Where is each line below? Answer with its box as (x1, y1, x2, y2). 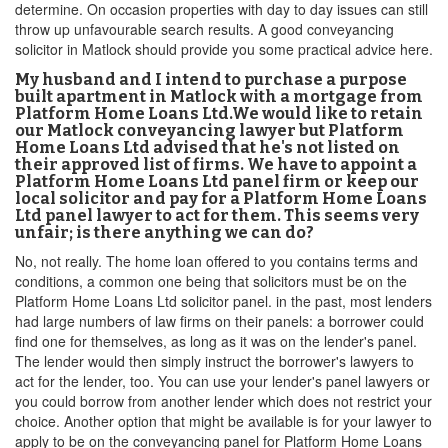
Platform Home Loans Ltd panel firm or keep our (15, 172, 419, 191)
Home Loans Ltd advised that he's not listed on (15, 138, 400, 157)
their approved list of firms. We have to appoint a (15, 155, 417, 174)
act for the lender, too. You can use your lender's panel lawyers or (15, 371, 430, 391)
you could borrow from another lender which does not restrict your (15, 391, 432, 411)
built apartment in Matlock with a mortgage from (15, 87, 423, 106)
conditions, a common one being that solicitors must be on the (15, 271, 407, 291)
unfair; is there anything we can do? (15, 223, 314, 242)
